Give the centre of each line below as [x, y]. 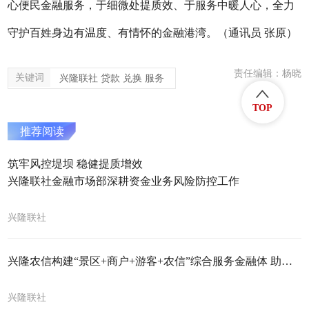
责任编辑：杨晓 [267, 74]
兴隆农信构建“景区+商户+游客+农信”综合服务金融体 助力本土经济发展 [287, 261]
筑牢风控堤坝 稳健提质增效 [76, 164]
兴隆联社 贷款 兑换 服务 [112, 78]
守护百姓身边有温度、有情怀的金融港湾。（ [118, 33]
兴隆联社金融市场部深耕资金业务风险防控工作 [124, 181]
